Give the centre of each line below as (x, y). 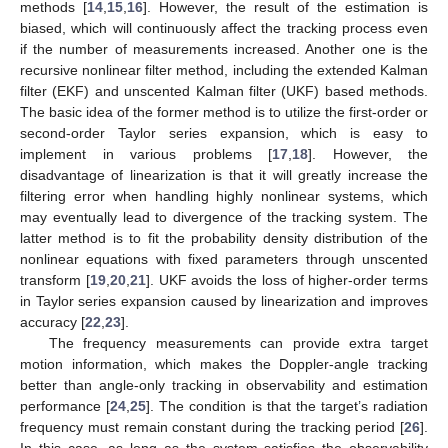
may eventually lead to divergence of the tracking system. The (224, 216)
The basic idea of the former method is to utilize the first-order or (224, 111)
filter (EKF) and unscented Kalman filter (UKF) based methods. (224, 90)
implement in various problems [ (146, 153)
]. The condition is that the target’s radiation (287, 405)
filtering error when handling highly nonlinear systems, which (224, 195)
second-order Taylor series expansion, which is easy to (224, 132)
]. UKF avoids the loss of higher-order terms (286, 279)
